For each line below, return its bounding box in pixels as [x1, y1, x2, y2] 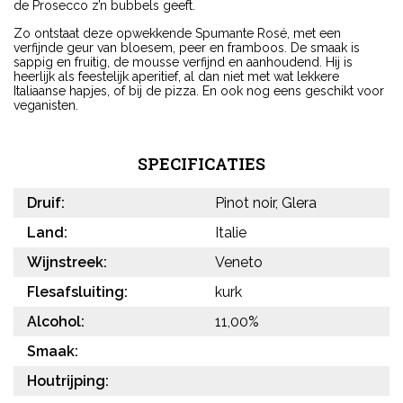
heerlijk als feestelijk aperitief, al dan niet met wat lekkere [13, 69, 339, 85]
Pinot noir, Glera [215, 194, 317, 212]
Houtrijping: [27, 372, 109, 390]
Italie [215, 224, 246, 242]
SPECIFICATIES [138, 153, 265, 175]
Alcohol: [27, 313, 85, 331]
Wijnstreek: [27, 254, 107, 272]
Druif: [27, 194, 65, 212]
